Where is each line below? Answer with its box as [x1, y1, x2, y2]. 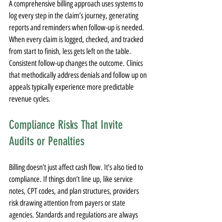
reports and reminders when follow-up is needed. [9, 23, 146, 32]
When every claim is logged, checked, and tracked [9, 35, 145, 44]
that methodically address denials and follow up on [9, 70, 148, 80]
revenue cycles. [9, 94, 51, 104]
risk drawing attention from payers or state [9, 198, 127, 208]
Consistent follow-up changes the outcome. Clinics [9, 58, 144, 68]
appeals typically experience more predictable [9, 82, 135, 92]
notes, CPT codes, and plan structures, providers [9, 186, 140, 196]
